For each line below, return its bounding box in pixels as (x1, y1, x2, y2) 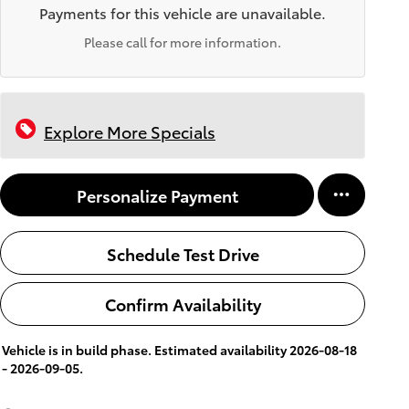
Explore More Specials (44, 119, 215, 142)
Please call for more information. (84, 32, 281, 51)
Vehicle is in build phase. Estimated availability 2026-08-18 (2, 340, 357, 359)
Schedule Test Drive (106, 241, 259, 265)
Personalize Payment (76, 183, 238, 206)
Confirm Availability (104, 292, 261, 316)
